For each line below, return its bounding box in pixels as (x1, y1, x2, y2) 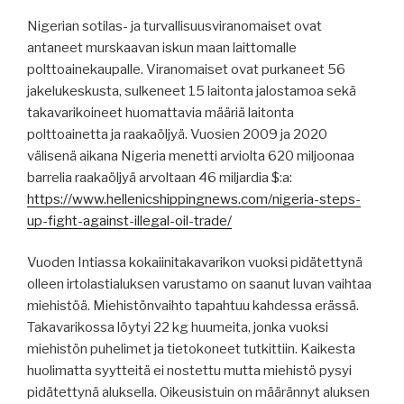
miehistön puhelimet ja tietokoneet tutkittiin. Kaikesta (27, 341, 355, 358)
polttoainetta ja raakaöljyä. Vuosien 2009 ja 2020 (27, 125, 327, 142)
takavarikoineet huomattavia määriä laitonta (27, 104, 294, 121)
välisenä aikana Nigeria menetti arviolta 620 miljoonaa (27, 147, 354, 164)
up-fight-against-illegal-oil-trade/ (27, 212, 232, 229)
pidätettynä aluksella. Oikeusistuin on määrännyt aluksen (27, 384, 370, 401)
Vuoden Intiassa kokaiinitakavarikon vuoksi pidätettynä (27, 254, 363, 271)
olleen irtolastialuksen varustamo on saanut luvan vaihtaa (27, 276, 372, 293)
